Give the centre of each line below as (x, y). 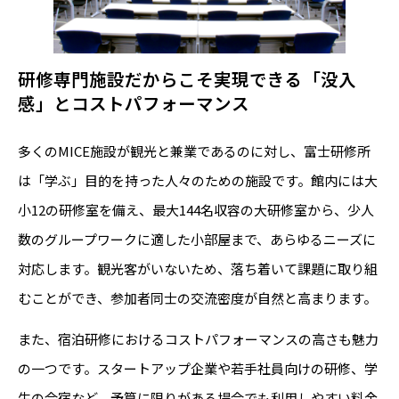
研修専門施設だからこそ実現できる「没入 (187, 78)
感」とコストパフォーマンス (134, 102)
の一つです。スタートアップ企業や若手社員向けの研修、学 (198, 369)
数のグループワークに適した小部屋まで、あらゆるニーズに (197, 240)
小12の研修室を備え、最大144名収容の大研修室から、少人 (196, 210)
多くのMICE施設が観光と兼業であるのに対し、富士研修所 (194, 151)
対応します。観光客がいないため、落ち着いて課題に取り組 (198, 269)
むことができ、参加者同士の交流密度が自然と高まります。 (197, 298)
